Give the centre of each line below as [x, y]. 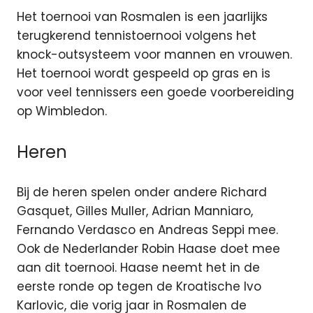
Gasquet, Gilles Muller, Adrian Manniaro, [135, 211]
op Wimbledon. [62, 111]
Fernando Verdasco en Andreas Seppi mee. [147, 230]
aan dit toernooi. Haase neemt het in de [138, 268]
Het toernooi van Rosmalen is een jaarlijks [142, 17]
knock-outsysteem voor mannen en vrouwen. [154, 55]
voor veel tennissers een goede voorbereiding [155, 93]
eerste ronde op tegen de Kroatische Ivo [139, 287]
